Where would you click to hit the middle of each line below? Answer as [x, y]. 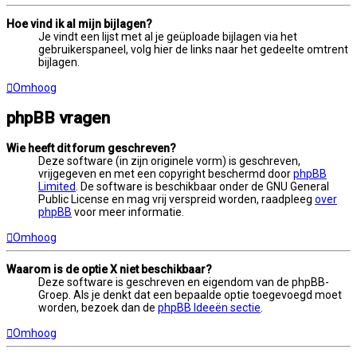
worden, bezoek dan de [98, 307]
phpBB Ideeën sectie [209, 307]
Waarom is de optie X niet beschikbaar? [109, 269]
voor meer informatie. [128, 212]
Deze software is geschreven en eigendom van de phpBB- [184, 282]
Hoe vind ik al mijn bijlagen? [79, 24]
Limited [57, 186]
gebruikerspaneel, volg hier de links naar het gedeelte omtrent [193, 49]
